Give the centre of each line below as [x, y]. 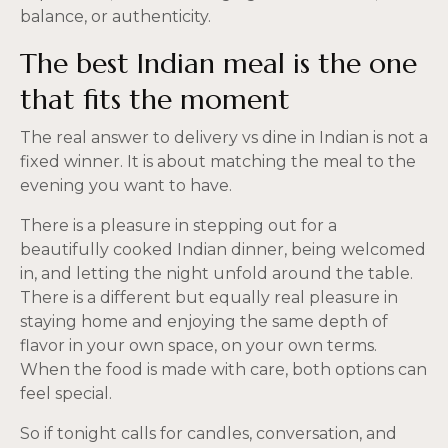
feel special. [66, 394]
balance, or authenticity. [115, 16]
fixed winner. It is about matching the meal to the [218, 162]
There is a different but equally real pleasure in [209, 298]
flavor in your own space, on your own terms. [198, 346]
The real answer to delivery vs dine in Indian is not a [224, 138]
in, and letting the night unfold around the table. [216, 274]
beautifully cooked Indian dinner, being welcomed [223, 250]
